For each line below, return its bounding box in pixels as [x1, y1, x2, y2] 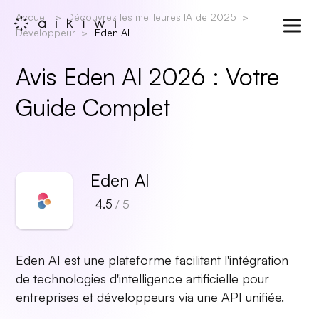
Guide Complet [16, 93, 171, 122]
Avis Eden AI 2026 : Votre [16, 62, 280, 91]
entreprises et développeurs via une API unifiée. [16, 289, 285, 305]
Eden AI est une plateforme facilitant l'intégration [16, 252, 289, 268]
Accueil [16, 11, 50, 23]
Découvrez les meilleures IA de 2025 [67, 11, 237, 23]
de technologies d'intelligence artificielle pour [16, 271, 270, 286]
